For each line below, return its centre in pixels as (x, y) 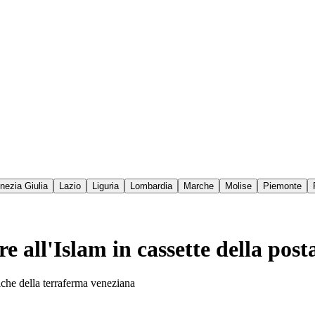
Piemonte (282, 186)
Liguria (105, 186)
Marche (199, 186)
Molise (238, 186)
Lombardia (151, 186)
